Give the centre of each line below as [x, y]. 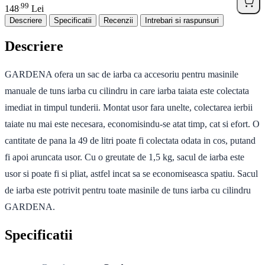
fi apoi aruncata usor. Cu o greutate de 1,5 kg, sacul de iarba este [125, 157]
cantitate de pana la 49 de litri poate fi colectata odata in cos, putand [130, 141]
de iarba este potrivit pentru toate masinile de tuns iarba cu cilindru [128, 190]
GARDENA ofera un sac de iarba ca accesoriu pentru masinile [122, 75]
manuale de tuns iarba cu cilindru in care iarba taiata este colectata [127, 91]
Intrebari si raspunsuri [182, 21]
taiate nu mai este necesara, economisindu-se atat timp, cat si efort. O [132, 124]
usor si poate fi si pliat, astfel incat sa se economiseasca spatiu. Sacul [131, 174]
